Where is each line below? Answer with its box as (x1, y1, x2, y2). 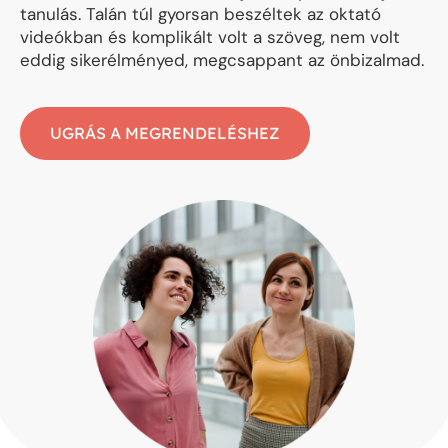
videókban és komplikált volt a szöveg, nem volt (20, 26, 400, 49)
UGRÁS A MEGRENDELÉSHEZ (50, 122, 280, 143)
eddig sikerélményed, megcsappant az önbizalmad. (20, 49, 424, 72)
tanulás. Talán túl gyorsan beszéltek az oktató (20, 3, 381, 26)
